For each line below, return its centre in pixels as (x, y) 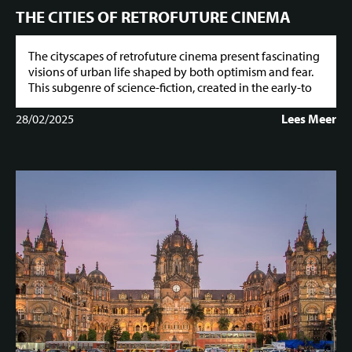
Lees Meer (309, 118)
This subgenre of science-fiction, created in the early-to (170, 87)
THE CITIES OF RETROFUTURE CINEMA (153, 17)
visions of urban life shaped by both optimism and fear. (171, 71)
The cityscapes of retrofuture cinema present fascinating (174, 55)
